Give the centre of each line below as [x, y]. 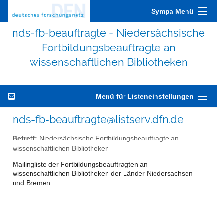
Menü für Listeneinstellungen [145, 96]
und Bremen [31, 183]
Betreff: [25, 138]
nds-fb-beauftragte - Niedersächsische [108, 33]
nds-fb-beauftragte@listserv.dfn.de [98, 119]
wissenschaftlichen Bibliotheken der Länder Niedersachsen [103, 174]
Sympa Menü [172, 11]
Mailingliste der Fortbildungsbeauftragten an [80, 165]
